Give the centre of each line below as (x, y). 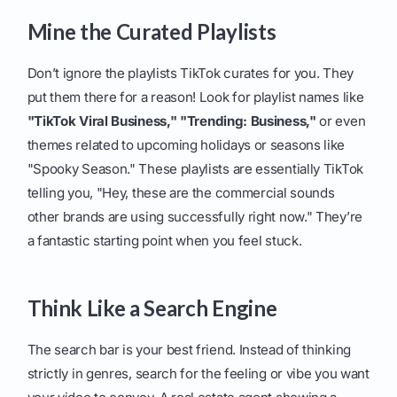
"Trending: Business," (248, 121)
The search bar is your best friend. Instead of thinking (189, 350)
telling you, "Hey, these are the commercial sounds (181, 193)
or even (341, 121)
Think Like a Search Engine (152, 308)
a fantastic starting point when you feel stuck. (164, 241)
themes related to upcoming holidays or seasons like (186, 145)
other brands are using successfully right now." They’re (195, 217)
